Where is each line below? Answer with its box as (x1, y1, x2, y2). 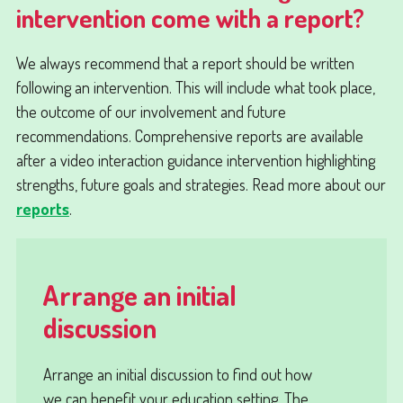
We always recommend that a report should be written (15, 52, 354, 74)
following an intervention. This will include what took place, (15, 76, 375, 98)
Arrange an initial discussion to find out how (42, 363, 312, 385)
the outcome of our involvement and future (15, 101, 286, 122)
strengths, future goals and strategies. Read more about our (15, 174, 386, 195)
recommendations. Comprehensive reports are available (15, 125, 363, 147)
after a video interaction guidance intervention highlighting (15, 149, 375, 171)
